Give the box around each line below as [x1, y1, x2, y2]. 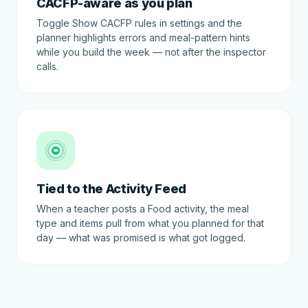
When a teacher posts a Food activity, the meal [36, 203, 249, 214]
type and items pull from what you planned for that [36, 217, 264, 229]
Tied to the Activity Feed [36, 181, 186, 196]
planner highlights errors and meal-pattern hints [36, 32, 250, 43]
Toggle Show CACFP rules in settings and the [36, 17, 242, 29]
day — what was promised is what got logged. [36, 232, 245, 243]
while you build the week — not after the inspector [36, 46, 266, 58]
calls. [36, 60, 58, 72]
